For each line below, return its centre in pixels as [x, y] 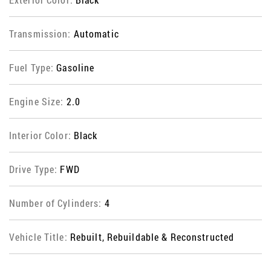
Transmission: [41, 34]
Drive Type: [35, 169]
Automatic [96, 34]
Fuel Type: [33, 68]
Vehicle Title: [40, 237]
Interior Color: [41, 135]
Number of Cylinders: [57, 203]
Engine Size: [38, 102]
